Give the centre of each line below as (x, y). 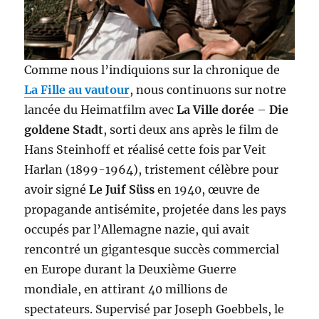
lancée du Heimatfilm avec (101, 110)
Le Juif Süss (124, 190)
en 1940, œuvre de (209, 190)
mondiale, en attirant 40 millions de (126, 289)
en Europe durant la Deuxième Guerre (131, 270)
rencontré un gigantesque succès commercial (152, 250)
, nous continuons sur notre (208, 90)
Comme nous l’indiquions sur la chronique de (152, 70)
